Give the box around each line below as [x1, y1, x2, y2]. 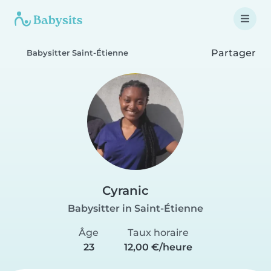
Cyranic [102, 183, 149, 198]
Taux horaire [128, 227, 189, 238]
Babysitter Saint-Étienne [27, 48, 128, 57]
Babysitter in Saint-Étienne [68, 203, 203, 214]
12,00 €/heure [124, 241, 192, 253]
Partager [209, 47, 256, 59]
